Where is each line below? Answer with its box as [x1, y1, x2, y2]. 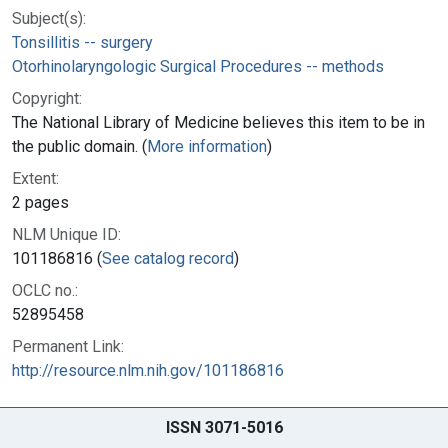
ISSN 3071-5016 [165, 417, 283, 437]
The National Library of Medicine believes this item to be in [12, 112, 425, 132]
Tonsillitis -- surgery [12, 32, 153, 52]
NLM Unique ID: [12, 224, 121, 244]
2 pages [12, 192, 69, 212]
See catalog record [102, 248, 234, 268]
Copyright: [12, 88, 82, 108]
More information [147, 136, 267, 156]
